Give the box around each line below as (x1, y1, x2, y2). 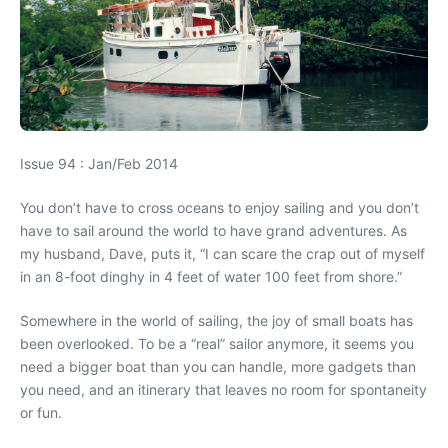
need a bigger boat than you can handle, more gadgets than (20, 358, 416, 375)
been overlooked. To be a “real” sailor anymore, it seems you (20, 335, 414, 352)
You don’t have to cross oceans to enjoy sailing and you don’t (20, 199, 419, 216)
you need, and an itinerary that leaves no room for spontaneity (20, 381, 427, 398)
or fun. (20, 404, 62, 421)
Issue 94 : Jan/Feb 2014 (20, 155, 178, 172)
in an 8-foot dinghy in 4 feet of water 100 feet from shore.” (20, 268, 402, 285)
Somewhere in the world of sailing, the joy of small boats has (20, 312, 413, 329)
